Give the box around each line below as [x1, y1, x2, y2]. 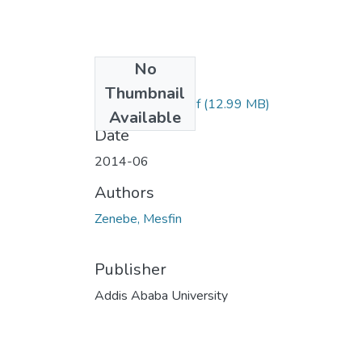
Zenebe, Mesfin [95, 209, 182, 228]
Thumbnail [105, 82, 185, 104]
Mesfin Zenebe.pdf [95, 95, 200, 113]
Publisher [95, 258, 166, 280]
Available [109, 106, 181, 128]
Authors [95, 181, 154, 204]
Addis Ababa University [95, 286, 228, 305]
